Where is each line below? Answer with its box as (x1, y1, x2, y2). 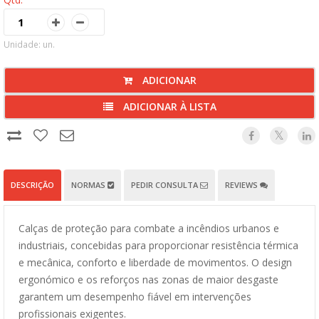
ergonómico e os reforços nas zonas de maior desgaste (19, 273, 278, 286)
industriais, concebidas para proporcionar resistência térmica (19, 239, 298, 252)
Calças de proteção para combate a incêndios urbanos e (19, 221, 279, 235)
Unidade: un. (4, 38, 55, 50)
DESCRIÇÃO (11, 179, 54, 190)
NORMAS (71, 179, 108, 190)
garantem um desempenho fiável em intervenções (19, 290, 251, 303)
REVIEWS (225, 179, 260, 190)
